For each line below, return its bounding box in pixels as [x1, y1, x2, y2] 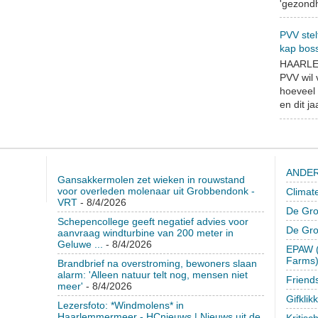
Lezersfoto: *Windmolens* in [57, 299, 184, 311]
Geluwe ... [57, 238, 103, 250]
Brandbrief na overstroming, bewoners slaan [57, 257, 257, 269]
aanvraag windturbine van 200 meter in [57, 226, 234, 238]
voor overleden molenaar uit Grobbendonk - [57, 185, 255, 197]
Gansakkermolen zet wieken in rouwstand [57, 173, 245, 185]
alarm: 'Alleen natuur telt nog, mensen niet [57, 268, 248, 280]
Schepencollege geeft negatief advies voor [57, 215, 248, 227]
